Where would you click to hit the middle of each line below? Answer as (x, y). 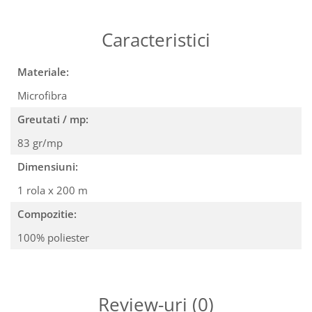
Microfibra (44, 96)
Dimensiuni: (48, 167)
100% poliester (55, 238)
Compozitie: (47, 214)
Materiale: (43, 72)
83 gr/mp (41, 143)
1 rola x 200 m (54, 190)
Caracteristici (156, 40)
